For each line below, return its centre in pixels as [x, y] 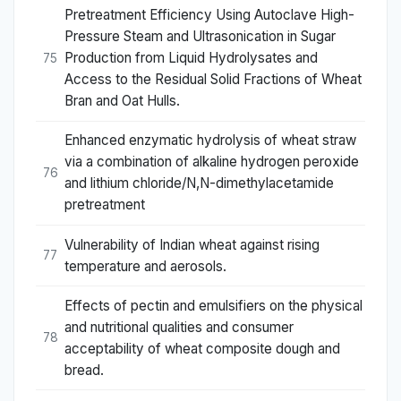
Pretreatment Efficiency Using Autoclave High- [209, 15]
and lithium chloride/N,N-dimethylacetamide [199, 183]
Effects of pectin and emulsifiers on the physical [213, 305]
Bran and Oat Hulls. [122, 101]
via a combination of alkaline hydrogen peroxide [212, 162]
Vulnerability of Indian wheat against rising [192, 244]
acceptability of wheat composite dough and [202, 348]
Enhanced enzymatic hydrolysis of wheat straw [210, 141]
